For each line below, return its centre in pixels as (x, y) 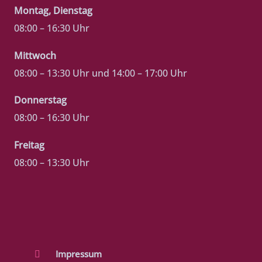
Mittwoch (35, 55)
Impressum (79, 254)
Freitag (29, 144)
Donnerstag (40, 100)
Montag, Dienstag (53, 11)
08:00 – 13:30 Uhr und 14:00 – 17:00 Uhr (101, 73)
